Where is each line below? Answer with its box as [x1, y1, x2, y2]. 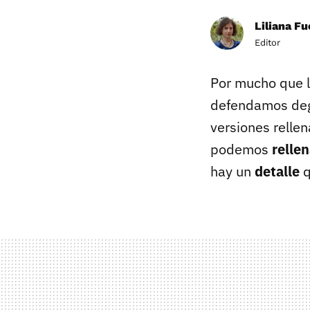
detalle [255, 161, 300, 181]
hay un [210, 161, 255, 181]
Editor [255, 37, 280, 48]
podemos [210, 139, 272, 158]
